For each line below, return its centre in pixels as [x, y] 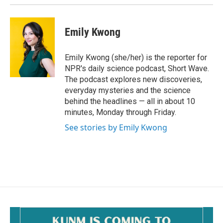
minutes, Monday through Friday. [120, 112]
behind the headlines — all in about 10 [130, 101]
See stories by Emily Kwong [116, 127]
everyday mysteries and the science [128, 90]
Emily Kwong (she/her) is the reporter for [136, 57]
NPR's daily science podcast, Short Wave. [137, 68]
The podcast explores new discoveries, [133, 79]
